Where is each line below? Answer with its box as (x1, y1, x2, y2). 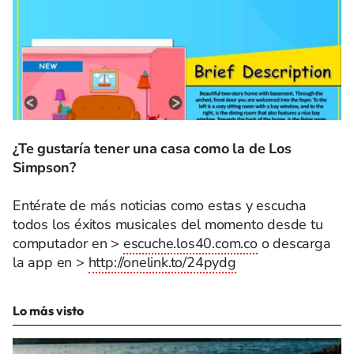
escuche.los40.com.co (122, 233, 258, 253)
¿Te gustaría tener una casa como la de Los (13, 138, 292, 158)
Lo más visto (13, 302, 84, 318)
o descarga (257, 233, 331, 253)
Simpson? (13, 157, 76, 177)
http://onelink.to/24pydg (88, 252, 236, 272)
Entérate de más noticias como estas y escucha (13, 195, 307, 215)
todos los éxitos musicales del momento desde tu (13, 214, 323, 234)
